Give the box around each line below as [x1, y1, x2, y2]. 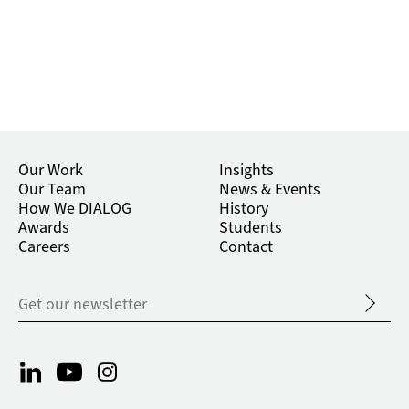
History [219, 197, 268, 221]
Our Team [18, 178, 86, 202]
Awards [18, 216, 69, 240]
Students [219, 216, 282, 240]
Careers [18, 236, 70, 259]
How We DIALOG [18, 197, 131, 221]
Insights [219, 159, 274, 183]
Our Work [18, 159, 83, 183]
